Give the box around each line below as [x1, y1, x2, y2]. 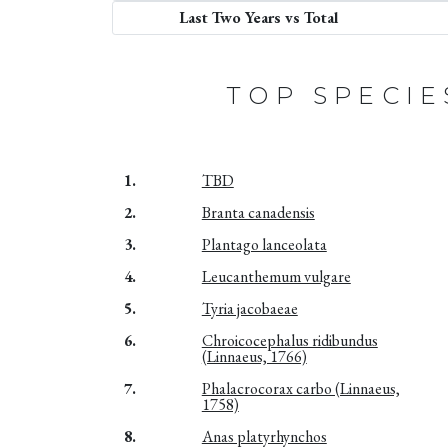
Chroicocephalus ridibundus [201, 329, 378, 351]
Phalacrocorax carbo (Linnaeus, [201, 377, 400, 399]
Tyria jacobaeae [201, 297, 298, 319]
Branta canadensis [201, 201, 315, 223]
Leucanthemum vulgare [201, 265, 351, 287]
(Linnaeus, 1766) [201, 345, 307, 367]
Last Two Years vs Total [179, 6, 339, 28]
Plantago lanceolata [201, 233, 327, 255]
